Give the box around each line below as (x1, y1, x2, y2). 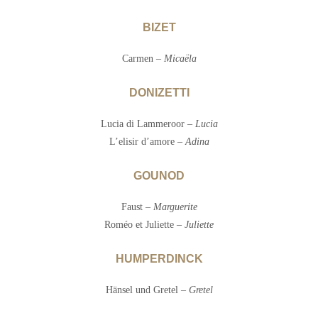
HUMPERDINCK (115, 253, 203, 265)
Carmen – (121, 53, 164, 65)
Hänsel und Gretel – (105, 285, 189, 296)
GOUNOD (133, 170, 185, 182)
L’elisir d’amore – (109, 136, 185, 148)
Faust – (121, 202, 153, 213)
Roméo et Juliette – (104, 219, 185, 231)
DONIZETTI (128, 87, 190, 99)
